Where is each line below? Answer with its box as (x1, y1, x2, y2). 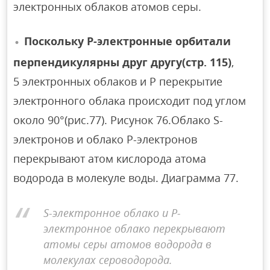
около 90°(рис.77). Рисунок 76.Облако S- (13, 112, 224, 127)
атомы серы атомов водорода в (43, 237, 212, 252)
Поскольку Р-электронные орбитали (24, 34, 231, 49)
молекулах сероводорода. (43, 253, 173, 268)
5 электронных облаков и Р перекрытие (13, 74, 223, 89)
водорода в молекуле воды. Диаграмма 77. (13, 170, 239, 185)
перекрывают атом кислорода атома (13, 151, 207, 166)
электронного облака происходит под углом (13, 93, 246, 108)
